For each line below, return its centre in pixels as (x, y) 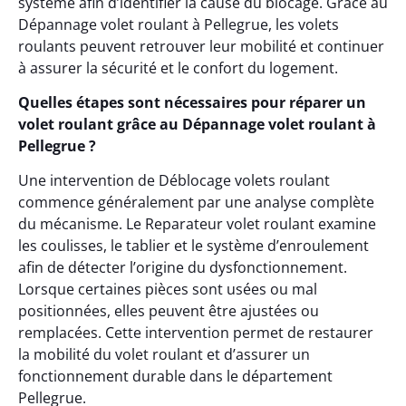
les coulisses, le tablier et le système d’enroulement (193, 246)
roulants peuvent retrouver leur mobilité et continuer (201, 46)
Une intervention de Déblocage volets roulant (174, 181)
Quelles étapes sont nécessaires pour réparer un (192, 102)
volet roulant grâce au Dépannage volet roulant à (197, 124)
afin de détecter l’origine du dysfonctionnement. (183, 268)
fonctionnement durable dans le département (175, 377)
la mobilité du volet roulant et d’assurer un (164, 355)
